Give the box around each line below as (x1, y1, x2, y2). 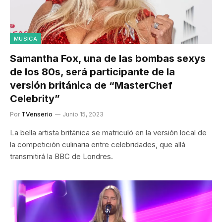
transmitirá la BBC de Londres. (10, 152, 113, 161)
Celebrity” (10, 93, 60, 105)
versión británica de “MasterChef (10, 79, 172, 91)
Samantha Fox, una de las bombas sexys (10, 53, 206, 64)
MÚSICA (14, 35, 37, 42)
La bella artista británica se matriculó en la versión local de (10, 128, 207, 137)
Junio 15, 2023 (62, 111, 104, 118)
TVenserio (21, 111, 53, 118)
